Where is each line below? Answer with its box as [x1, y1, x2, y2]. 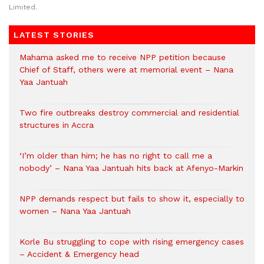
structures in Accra [19, 120, 94, 130]
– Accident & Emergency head [19, 249, 139, 259]
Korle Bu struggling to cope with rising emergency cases [19, 237, 244, 247]
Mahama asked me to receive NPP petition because [19, 52, 226, 62]
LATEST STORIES [14, 30, 94, 40]
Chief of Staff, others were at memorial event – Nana [19, 65, 233, 75]
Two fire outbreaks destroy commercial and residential [19, 108, 239, 118]
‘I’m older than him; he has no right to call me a [19, 151, 212, 161]
